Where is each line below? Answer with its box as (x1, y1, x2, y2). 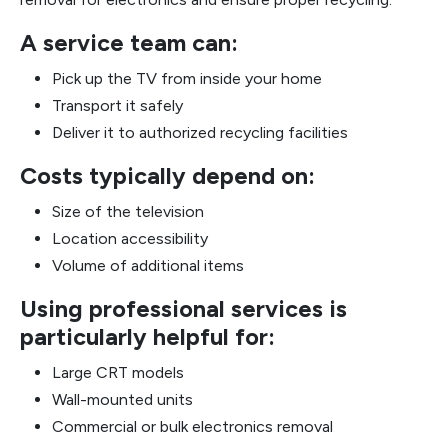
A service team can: (20, 29, 238, 57)
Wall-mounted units (52, 390, 193, 409)
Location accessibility (52, 229, 208, 248)
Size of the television (52, 202, 204, 221)
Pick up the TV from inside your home (52, 69, 322, 88)
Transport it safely (52, 96, 183, 115)
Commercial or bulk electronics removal (52, 417, 333, 436)
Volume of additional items (52, 256, 244, 275)
